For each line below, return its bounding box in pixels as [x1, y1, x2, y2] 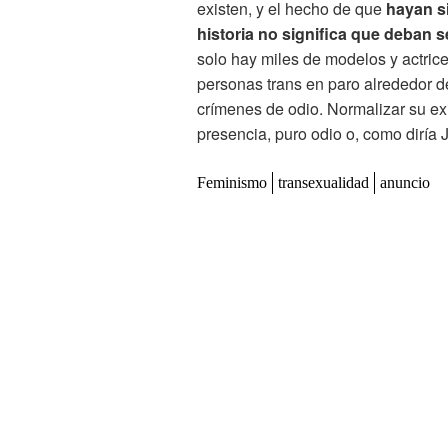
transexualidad [278, 174, 369, 192]
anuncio [380, 174, 430, 192]
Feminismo [197, 174, 267, 192]
